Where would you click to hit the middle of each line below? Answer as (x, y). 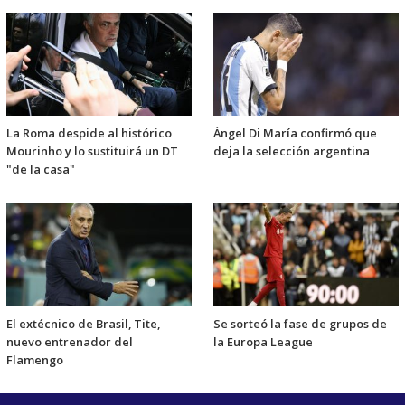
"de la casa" (41, 170)
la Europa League (263, 341)
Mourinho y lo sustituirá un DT (92, 151)
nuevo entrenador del (70, 341)
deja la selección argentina (292, 151)
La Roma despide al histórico (89, 133)
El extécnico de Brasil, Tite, (83, 323)
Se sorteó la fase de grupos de (300, 323)
